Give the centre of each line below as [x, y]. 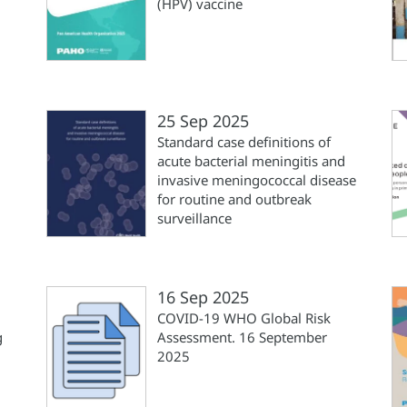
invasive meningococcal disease [257, 180]
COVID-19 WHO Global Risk [244, 318]
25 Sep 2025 [203, 121]
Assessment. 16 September [242, 337]
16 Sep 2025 [203, 297]
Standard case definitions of [244, 142]
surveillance [194, 218]
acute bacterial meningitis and [251, 161]
